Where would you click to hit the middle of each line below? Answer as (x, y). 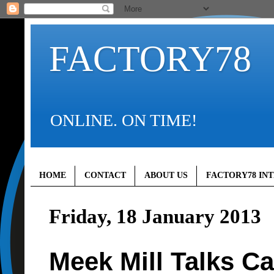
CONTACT (105, 176)
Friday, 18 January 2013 (155, 216)
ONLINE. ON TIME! (124, 120)
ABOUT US (166, 176)
